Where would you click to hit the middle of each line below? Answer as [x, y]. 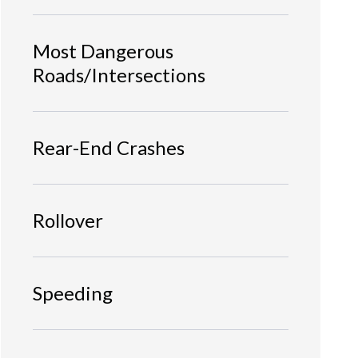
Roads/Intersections [119, 74]
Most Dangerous [103, 50]
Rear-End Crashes [109, 147]
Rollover [68, 220]
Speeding [73, 292]
